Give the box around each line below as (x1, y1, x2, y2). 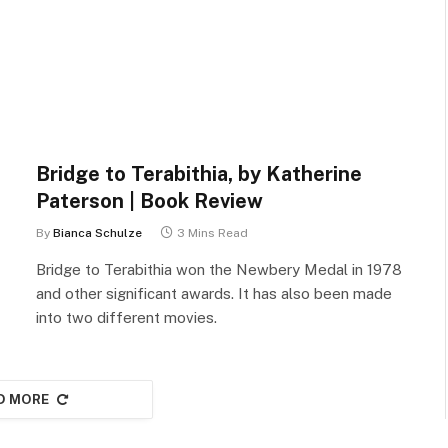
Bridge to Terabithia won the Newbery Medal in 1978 (36, 260, 402, 278)
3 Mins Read (177, 225, 248, 240)
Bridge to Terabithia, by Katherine (36, 161, 362, 186)
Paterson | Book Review (36, 188, 263, 213)
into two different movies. (36, 308, 217, 326)
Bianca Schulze (53, 225, 142, 240)
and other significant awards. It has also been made (36, 284, 392, 302)
